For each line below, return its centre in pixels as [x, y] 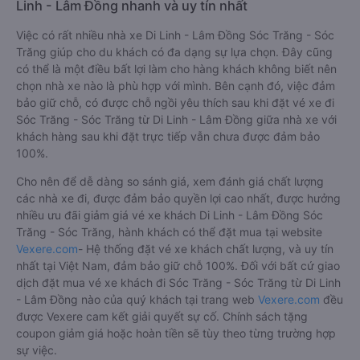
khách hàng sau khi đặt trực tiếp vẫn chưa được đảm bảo [168, 137]
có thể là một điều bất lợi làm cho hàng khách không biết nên [176, 69]
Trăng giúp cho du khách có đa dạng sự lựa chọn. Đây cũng [174, 52]
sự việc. [37, 350]
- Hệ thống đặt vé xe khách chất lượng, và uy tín [206, 249]
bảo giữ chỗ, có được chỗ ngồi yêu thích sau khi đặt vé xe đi [175, 103]
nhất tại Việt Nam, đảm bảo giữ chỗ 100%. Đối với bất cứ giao [178, 266]
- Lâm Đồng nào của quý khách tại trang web [137, 300]
